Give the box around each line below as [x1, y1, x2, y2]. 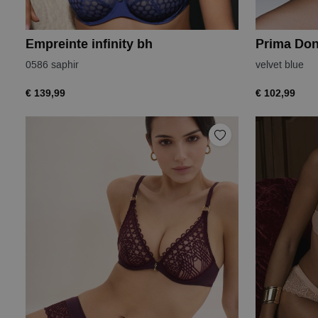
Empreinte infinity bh [26, 35, 153, 53]
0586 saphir [26, 58, 79, 72]
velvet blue [256, 58, 304, 72]
